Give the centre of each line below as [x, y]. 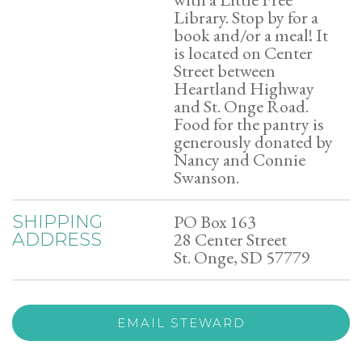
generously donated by [253, 142]
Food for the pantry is [249, 124]
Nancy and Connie [240, 160]
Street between [225, 71]
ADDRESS [57, 240]
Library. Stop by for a [246, 17]
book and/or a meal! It [251, 35]
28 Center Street [230, 240]
